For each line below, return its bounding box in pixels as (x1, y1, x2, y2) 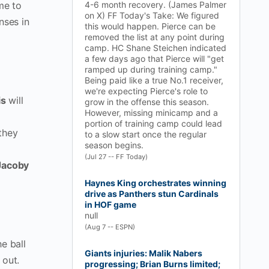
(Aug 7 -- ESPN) (85, 223, 135, 231)
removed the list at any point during (85, 32, 225, 42)
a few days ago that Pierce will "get (85, 53, 224, 64)
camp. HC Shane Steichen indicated (85, 43, 226, 53)
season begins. (85, 140, 144, 150)
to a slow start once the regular (85, 129, 207, 139)
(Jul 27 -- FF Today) (85, 153, 148, 161)
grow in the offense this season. (85, 97, 209, 107)
